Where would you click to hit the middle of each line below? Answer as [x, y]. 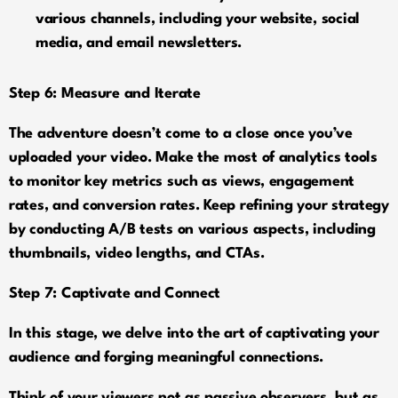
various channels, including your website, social [198, 19]
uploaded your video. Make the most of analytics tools [193, 157]
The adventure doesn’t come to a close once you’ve [181, 133]
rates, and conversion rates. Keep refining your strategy [199, 205]
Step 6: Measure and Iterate [105, 93]
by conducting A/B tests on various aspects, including [192, 229]
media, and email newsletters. [139, 43]
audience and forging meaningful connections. [167, 357]
